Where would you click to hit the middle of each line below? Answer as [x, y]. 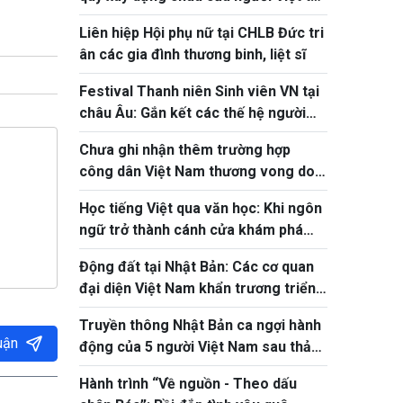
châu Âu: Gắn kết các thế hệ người [193, 113]
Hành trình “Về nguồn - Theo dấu [188, 384]
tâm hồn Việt [121, 251]
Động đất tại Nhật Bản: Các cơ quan [197, 267]
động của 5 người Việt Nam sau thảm [201, 347]
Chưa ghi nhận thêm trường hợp [185, 150]
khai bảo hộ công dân [150, 310]
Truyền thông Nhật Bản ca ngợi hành [200, 325]
